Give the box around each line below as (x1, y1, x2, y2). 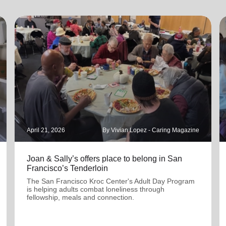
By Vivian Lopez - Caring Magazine (102, 127, 199, 134)
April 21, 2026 (27, 127, 66, 134)
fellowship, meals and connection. (27, 193, 135, 201)
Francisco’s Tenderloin (27, 164, 108, 173)
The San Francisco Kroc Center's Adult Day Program (27, 177, 195, 185)
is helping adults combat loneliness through (27, 185, 165, 193)
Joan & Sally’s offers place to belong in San (27, 154, 183, 163)
